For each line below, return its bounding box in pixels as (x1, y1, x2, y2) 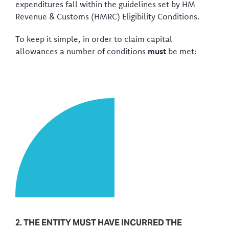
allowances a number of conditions (15, 45, 148, 56)
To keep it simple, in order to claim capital (15, 33, 172, 44)
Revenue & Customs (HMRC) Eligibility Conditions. (15, 11, 199, 21)
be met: (166, 45, 196, 56)
